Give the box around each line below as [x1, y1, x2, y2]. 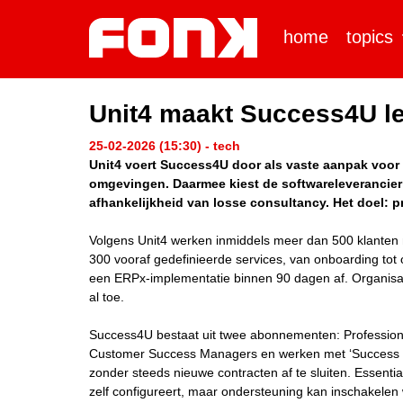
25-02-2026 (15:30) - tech [89, 139, 240, 153]
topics [346, 27, 394, 47]
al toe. [89, 290, 124, 304]
